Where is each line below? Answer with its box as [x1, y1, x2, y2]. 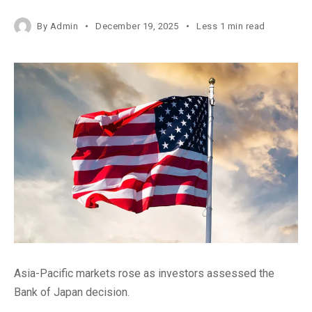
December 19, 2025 [95, 20, 180, 31]
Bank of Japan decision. [14, 286, 130, 299]
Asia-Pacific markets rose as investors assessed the [14, 267, 274, 281]
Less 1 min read [196, 20, 265, 31]
